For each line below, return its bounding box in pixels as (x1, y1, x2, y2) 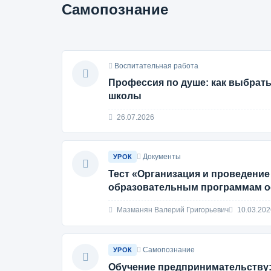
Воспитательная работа (114, 62, 198, 70)
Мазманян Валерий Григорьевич (115, 205, 229, 214)
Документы (143, 152, 181, 161)
